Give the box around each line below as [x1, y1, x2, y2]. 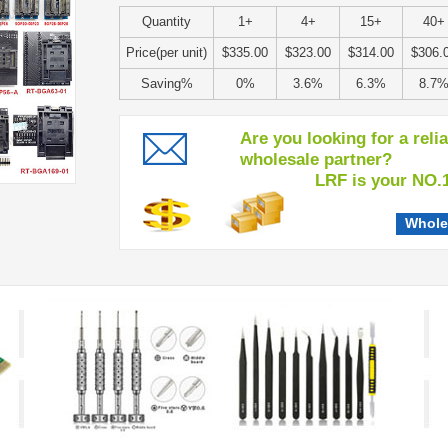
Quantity [142, 14, 191, 29]
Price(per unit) [126, 45, 207, 60]
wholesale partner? [240, 150, 392, 169]
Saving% [140, 76, 193, 91]
